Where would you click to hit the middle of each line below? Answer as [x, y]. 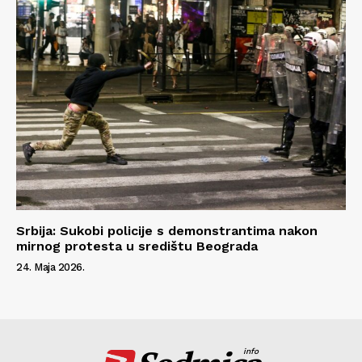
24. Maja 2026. [50, 267]
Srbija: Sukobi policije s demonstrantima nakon [167, 231]
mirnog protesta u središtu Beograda [137, 246]
